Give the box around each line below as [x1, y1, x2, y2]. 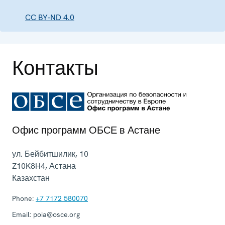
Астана [49, 160, 76, 171]
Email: [12, 209, 31, 219]
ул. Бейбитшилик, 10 [12, 148, 88, 159]
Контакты [12, 54, 98, 81]
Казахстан [12, 172, 50, 183]
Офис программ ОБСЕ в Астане [12, 123, 160, 137]
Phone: [12, 193, 34, 203]
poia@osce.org [31, 209, 80, 219]
